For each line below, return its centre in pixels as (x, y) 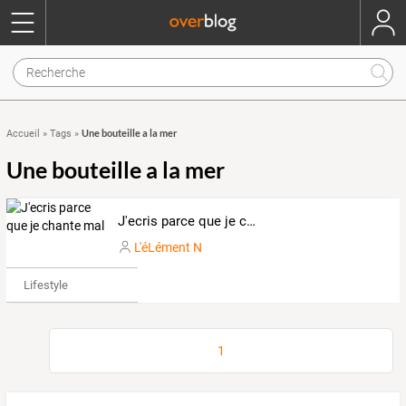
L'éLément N (168, 247)
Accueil (23, 134)
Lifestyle (45, 285)
